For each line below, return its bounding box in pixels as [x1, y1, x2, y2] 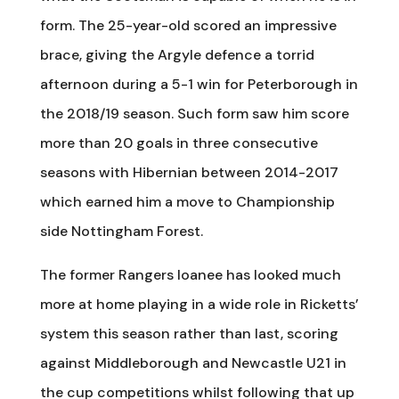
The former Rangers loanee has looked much [39, 265, 341, 284]
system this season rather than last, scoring [39, 324, 338, 343]
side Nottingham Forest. [39, 222, 203, 240]
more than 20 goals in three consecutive [39, 134, 318, 152]
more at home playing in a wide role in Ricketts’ [39, 295, 359, 313]
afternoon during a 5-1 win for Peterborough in [39, 75, 358, 94]
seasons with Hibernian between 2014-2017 [39, 163, 338, 182]
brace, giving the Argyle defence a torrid [39, 45, 314, 64]
